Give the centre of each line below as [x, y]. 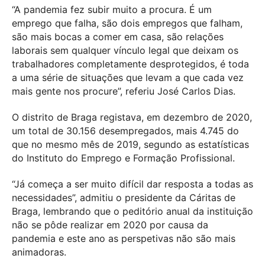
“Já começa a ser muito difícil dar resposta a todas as [132, 184]
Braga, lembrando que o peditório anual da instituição [132, 211]
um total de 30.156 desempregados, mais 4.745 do [125, 131]
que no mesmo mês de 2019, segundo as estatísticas [130, 145]
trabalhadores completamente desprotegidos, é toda [130, 64]
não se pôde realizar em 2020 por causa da [110, 225]
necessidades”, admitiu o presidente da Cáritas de [124, 198]
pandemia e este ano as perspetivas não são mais [124, 239]
